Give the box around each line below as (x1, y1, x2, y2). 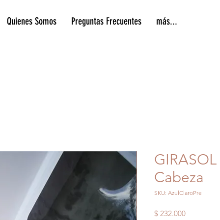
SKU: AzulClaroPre (154, 189, 202, 196)
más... (156, 15, 177, 27)
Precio (185, 208, 206, 218)
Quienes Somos (7, 15, 56, 27)
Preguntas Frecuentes (71, 15, 141, 27)
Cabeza (154, 168, 204, 186)
